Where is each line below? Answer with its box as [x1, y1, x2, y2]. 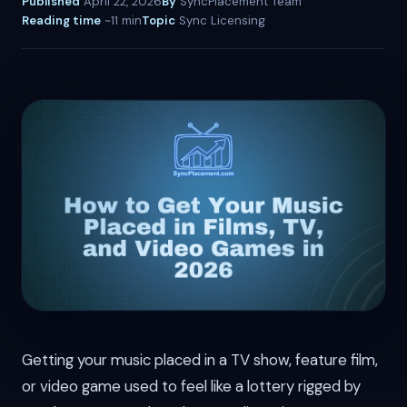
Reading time [22, 13, 101, 28]
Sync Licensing [175, 13, 265, 28]
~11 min [101, 13, 142, 28]
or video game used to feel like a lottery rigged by [22, 376, 361, 397]
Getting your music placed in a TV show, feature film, [22, 350, 378, 371]
